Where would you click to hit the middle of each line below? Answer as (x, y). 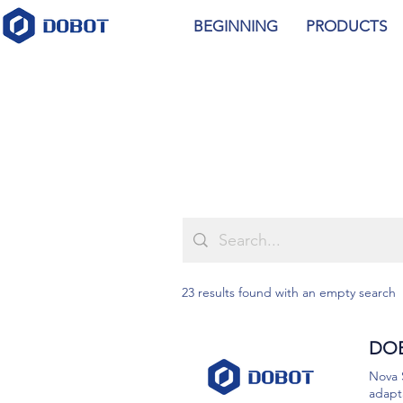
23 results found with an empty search (289, 292)
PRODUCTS (346, 26)
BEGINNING (235, 26)
